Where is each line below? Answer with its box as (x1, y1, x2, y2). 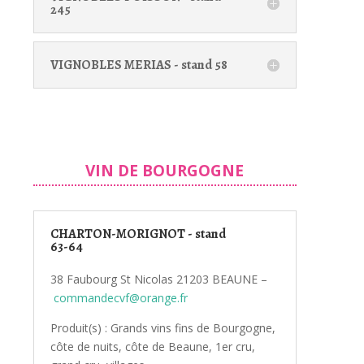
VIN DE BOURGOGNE (85, 159, 244, 181)
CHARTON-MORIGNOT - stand (50, 224, 226, 243)
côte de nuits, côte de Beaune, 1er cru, (50, 338, 255, 354)
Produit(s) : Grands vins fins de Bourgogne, (50, 319, 275, 336)
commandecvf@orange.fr (53, 289, 191, 305)
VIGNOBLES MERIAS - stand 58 (50, 55, 227, 74)
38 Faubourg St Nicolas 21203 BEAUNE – (50, 271, 267, 287)
